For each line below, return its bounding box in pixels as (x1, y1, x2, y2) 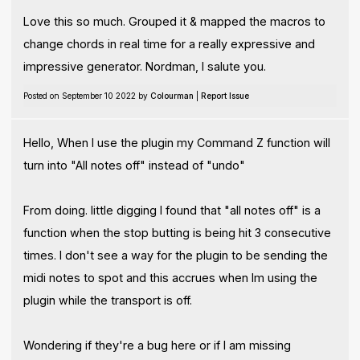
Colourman (149, 91, 194, 101)
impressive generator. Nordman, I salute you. (22, 59, 266, 74)
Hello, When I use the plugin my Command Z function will (22, 135, 330, 149)
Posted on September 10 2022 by (22, 91, 150, 101)
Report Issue (200, 91, 249, 101)
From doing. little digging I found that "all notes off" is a (22, 202, 321, 217)
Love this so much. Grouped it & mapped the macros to (22, 14, 325, 29)
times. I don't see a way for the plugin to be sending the (22, 247, 328, 262)
